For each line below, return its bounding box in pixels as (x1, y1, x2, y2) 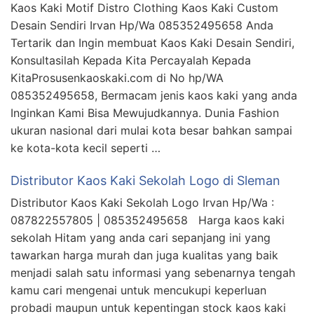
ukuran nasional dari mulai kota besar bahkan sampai (11, 123, 292, 137)
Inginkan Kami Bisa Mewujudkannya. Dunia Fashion (11, 105, 279, 120)
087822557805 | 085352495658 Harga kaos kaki (11, 212, 285, 227)
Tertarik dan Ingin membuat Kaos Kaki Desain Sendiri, (11, 35, 294, 50)
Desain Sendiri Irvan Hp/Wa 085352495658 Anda (11, 18, 273, 32)
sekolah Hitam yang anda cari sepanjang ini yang (11, 230, 271, 245)
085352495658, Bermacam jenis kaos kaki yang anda (11, 88, 297, 102)
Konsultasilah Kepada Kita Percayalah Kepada (11, 53, 251, 67)
